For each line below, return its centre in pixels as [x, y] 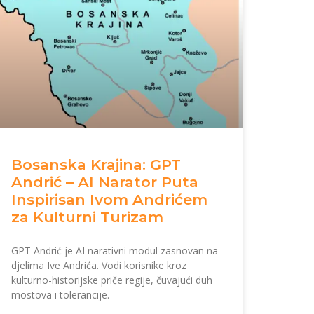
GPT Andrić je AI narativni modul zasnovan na [115, 250]
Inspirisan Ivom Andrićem [109, 199]
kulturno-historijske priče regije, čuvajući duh [112, 280]
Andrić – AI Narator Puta [105, 182]
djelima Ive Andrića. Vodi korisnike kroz [99, 265]
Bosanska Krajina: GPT [96, 164]
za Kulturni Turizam [87, 217]
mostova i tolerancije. [60, 294]
